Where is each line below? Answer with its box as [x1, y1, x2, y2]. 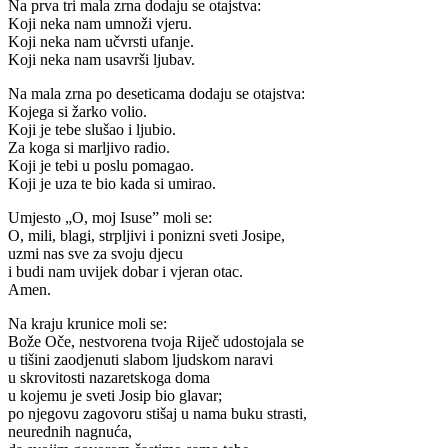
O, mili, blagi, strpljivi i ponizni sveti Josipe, [8, 226, 285, 244]
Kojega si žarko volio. [8, 102, 147, 120]
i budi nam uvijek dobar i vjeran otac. [8, 262, 243, 280]
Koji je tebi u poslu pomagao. [8, 156, 194, 174]
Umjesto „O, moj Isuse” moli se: [8, 208, 212, 226]
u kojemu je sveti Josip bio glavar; [8, 386, 222, 404]
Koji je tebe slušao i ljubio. [8, 120, 176, 138]
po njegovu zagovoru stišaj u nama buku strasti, [8, 404, 307, 422]
